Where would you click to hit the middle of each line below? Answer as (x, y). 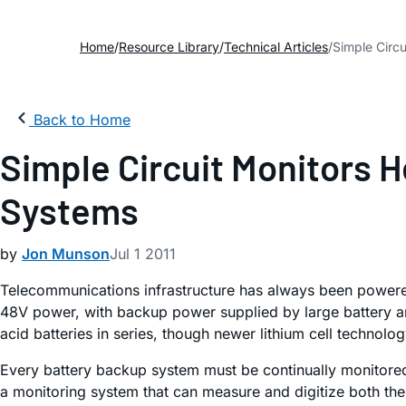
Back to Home (82, 120)
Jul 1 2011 (143, 254)
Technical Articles (276, 47)
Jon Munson (66, 254)
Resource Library (169, 47)
